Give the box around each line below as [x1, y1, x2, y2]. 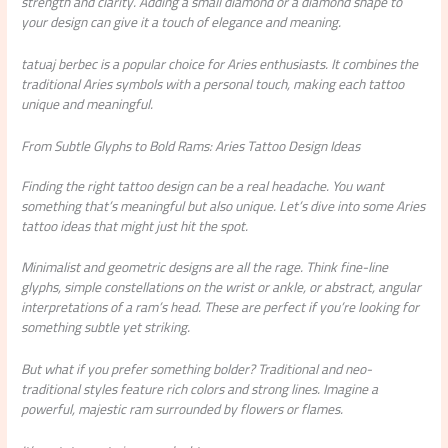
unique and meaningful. [21, 90, 154, 117]
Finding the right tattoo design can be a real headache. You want [21, 172, 385, 199]
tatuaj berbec [21, 50, 98, 77]
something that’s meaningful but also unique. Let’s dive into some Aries [21, 192, 426, 219]
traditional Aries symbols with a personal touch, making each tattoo [21, 70, 405, 97]
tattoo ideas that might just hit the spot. [21, 212, 249, 239]
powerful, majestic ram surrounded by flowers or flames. [21, 396, 344, 423]
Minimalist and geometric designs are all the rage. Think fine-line [21, 254, 389, 281]
